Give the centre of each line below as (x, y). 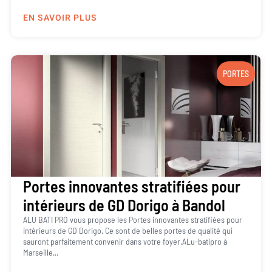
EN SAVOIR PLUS (60, 18)
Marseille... (40, 253)
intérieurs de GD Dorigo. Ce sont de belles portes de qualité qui (127, 231)
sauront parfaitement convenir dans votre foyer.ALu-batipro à (125, 242)
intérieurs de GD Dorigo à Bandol (124, 205)
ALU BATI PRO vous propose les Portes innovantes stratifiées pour (132, 220)
